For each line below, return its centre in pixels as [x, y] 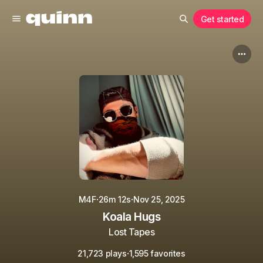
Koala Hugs [131, 217]
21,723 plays [102, 253]
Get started [222, 19]
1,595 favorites [157, 253]
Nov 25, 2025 [159, 199]
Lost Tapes [131, 232]
